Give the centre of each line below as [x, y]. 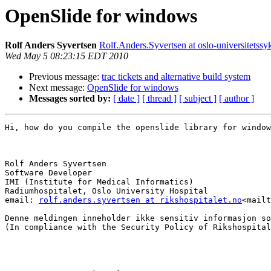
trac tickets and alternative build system [176, 77]
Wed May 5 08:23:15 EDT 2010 [67, 56]
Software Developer [48, 173]
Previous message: [65, 77]
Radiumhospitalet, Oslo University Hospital [106, 191]
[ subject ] [198, 99]
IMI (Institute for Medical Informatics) [99, 182]
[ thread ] [159, 99]
